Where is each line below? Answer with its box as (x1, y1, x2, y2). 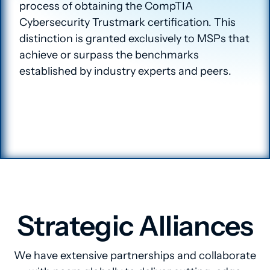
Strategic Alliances (16, 209, 254, 243)
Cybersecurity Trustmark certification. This (19, 16, 236, 30)
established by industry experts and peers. (19, 64, 231, 78)
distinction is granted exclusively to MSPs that (19, 32, 250, 46)
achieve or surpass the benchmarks (19, 48, 199, 62)
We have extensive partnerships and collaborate (14, 249, 256, 263)
